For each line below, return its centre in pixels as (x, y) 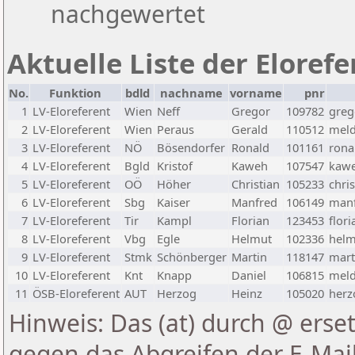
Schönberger (192, 257)
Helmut (252, 239)
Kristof (175, 166)
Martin (249, 257)
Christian (256, 184)
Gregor (251, 111)
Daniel (249, 275)
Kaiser (174, 202)
